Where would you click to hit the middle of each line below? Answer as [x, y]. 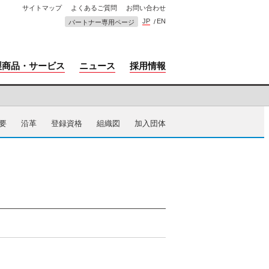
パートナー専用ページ [101, 22]
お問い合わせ [146, 8]
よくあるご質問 [94, 8]
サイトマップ [42, 8]
